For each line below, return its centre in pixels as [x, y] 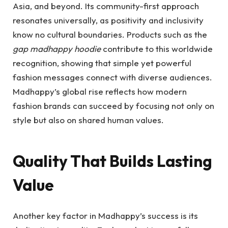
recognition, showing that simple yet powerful [102, 63]
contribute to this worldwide [157, 49]
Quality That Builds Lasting [112, 161]
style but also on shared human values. [88, 120]
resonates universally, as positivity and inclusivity [108, 20]
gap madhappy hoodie [57, 49]
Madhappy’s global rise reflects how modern [100, 92]
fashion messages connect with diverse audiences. [112, 77]
